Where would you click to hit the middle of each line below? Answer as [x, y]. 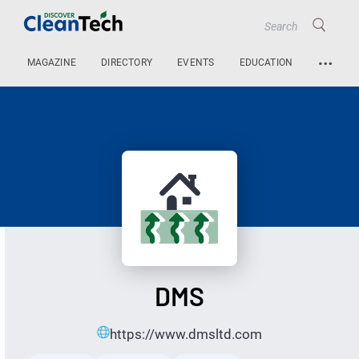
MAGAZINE [52, 63]
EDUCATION [266, 63]
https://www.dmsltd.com [186, 335]
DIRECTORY [127, 63]
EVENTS [196, 63]
